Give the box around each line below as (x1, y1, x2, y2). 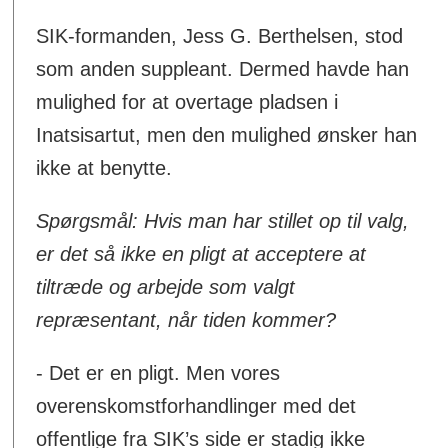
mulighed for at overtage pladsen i (36, 91, 339, 114)
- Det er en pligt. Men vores (36, 362, 281, 385)
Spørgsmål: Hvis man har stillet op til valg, (36, 210, 410, 233)
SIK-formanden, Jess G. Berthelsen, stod (36, 25, 404, 48)
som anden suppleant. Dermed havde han (36, 58, 410, 81)
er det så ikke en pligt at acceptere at (36, 243, 367, 266)
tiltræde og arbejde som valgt (36, 276, 296, 299)
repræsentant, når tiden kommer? (36, 309, 337, 332)
